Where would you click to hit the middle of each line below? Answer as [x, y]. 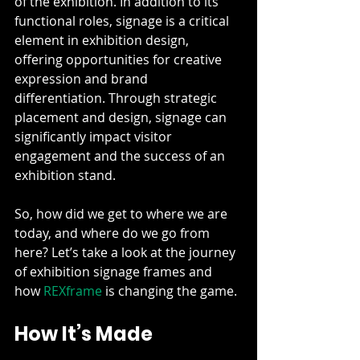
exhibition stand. [65, 175]
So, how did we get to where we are [123, 214]
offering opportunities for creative [120, 59]
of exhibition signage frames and [115, 272]
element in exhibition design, [103, 40]
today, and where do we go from [114, 233]
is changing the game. [170, 291]
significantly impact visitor [95, 137]
